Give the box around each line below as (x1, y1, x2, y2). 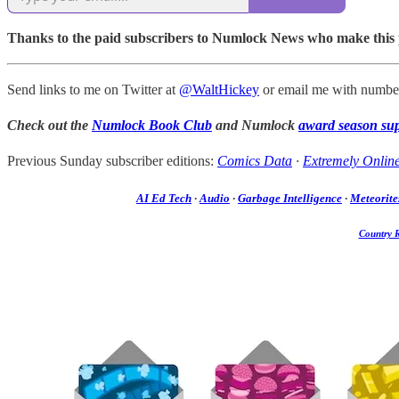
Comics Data (217, 152, 292, 168)
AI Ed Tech (136, 191, 191, 206)
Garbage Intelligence (238, 191, 342, 206)
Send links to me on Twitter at (7, 81, 179, 97)
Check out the (7, 117, 92, 133)
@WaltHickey (179, 81, 259, 97)
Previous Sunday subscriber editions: (7, 152, 217, 168)
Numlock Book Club (92, 117, 212, 133)
